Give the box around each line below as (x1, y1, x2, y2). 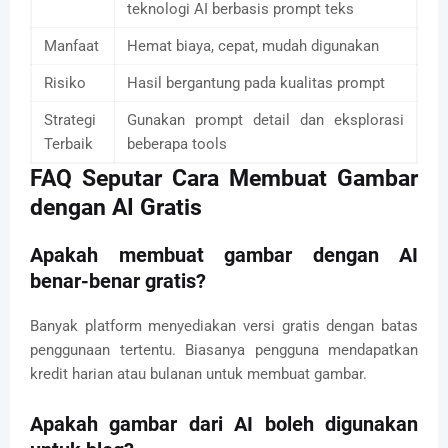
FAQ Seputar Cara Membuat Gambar (30, 164, 418, 192)
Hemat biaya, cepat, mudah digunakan (127, 36, 379, 55)
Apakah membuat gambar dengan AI (30, 242, 418, 267)
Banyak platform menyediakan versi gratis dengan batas (30, 316, 418, 335)
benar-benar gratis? (30, 268, 206, 293)
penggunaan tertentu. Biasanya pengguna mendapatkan (30, 340, 418, 359)
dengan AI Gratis (30, 193, 202, 221)
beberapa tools (127, 134, 227, 153)
